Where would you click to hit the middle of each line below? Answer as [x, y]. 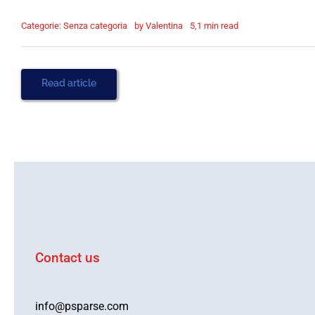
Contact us [67, 258]
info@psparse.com [82, 306]
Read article [69, 83]
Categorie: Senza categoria [74, 26]
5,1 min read [214, 26]
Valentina [164, 26]
